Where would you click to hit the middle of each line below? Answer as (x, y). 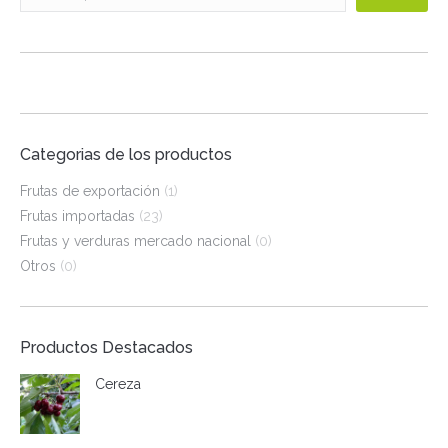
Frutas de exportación (90, 191)
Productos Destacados (106, 347)
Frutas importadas (77, 216)
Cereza (118, 384)
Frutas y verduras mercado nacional (135, 241)
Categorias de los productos (126, 154)
